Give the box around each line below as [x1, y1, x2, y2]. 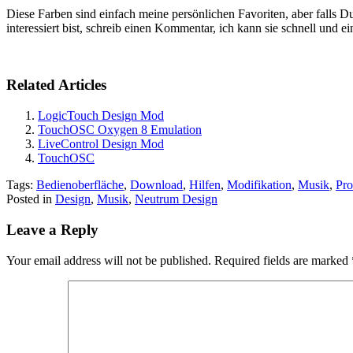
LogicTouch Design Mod [38, 109, 164, 123]
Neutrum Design [135, 192, 217, 206]
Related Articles [6, 76, 106, 94]
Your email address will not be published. [6, 253, 211, 267]
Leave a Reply [6, 221, 98, 238]
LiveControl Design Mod [38, 137, 164, 151]
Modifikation [227, 178, 292, 192]
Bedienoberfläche [36, 178, 124, 192]
